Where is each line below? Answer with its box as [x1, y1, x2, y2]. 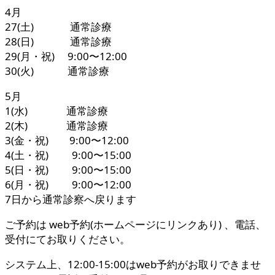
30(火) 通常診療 [5, 64, 109, 79]
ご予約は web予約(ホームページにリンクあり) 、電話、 [5, 217, 266, 232]
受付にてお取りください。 [5, 232, 130, 247]
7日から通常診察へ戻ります [5, 192, 136, 207]
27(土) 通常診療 [5, 20, 112, 34]
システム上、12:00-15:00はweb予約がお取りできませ [5, 257, 261, 272]
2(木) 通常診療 [5, 118, 108, 133]
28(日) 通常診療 [5, 34, 112, 49]
